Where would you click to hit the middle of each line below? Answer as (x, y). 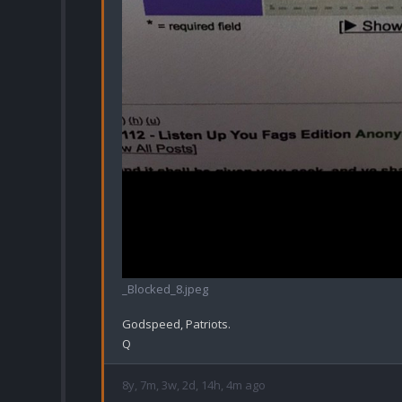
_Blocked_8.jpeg (165, 289)
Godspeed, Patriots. (176, 324)
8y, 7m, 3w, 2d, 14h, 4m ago (194, 385)
